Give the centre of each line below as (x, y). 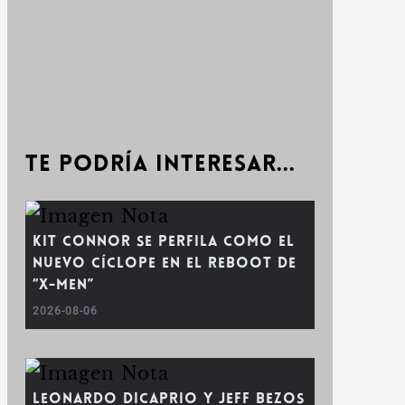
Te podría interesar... (160, 165)
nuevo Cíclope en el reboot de (165, 264)
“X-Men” (63, 286)
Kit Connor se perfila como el (164, 242)
